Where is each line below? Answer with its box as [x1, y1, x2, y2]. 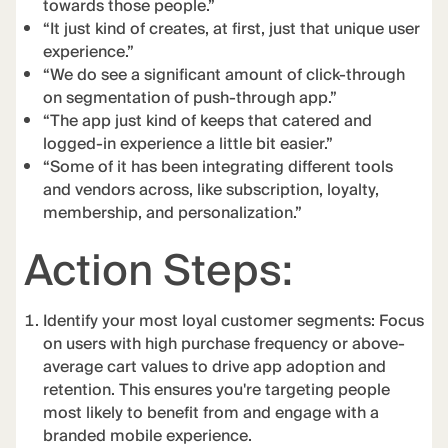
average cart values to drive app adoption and [43, 354, 387, 382]
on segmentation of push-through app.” [43, 84, 338, 112]
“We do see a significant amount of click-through [43, 61, 406, 89]
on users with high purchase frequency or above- [43, 331, 406, 359]
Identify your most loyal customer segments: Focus [43, 308, 425, 336]
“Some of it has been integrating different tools [43, 153, 394, 181]
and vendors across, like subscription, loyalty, [43, 176, 380, 204]
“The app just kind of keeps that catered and [43, 107, 373, 135]
